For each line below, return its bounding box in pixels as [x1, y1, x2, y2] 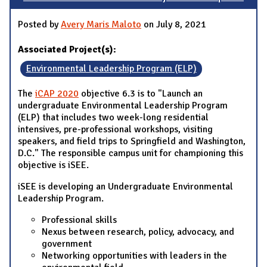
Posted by [18, 18, 61, 31]
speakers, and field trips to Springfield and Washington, [18, 135, 246, 148]
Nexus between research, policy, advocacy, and [42, 226, 234, 238]
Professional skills [42, 214, 117, 226]
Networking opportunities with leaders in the [42, 250, 227, 262]
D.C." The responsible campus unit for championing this [18, 147, 243, 160]
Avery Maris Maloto [61, 18, 141, 31]
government [42, 238, 92, 250]
